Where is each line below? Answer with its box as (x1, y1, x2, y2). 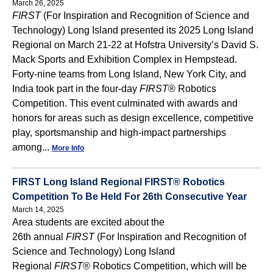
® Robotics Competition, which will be (83, 260, 247, 271)
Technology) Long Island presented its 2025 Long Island (12, 24, 253, 35)
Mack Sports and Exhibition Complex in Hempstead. (12, 54, 237, 65)
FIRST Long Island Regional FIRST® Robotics (12, 176, 225, 187)
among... (12, 141, 52, 152)
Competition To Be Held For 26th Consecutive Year (12, 191, 247, 202)
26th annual (12, 231, 66, 242)
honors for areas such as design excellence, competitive (12, 112, 253, 123)
